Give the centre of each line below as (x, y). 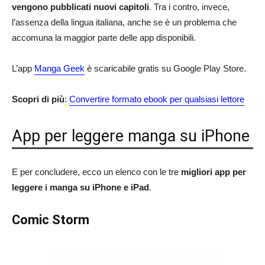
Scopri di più (38, 99)
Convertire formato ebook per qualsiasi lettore (157, 99)
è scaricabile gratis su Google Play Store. (165, 68)
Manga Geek (59, 68)
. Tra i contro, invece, (189, 7)
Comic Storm (51, 220)
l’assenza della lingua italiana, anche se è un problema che (124, 22)
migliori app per (214, 172)
